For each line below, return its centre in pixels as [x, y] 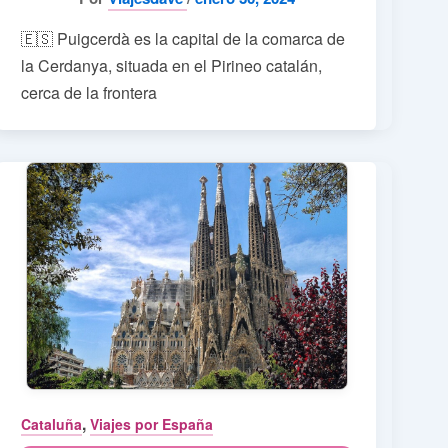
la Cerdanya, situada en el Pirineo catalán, [172, 65]
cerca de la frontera [89, 92]
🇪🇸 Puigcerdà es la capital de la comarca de [183, 38]
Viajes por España [152, 424]
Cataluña [52, 424]
